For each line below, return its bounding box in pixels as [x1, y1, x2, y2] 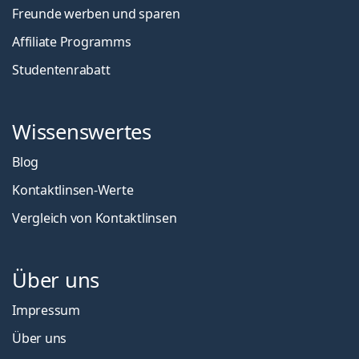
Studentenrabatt [12, 60, 111, 79]
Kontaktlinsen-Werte [12, 180, 134, 199]
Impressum [12, 301, 80, 319]
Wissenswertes [12, 117, 151, 146]
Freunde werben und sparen [12, 4, 180, 22]
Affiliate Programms [12, 32, 131, 50]
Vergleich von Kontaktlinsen [12, 208, 177, 227]
